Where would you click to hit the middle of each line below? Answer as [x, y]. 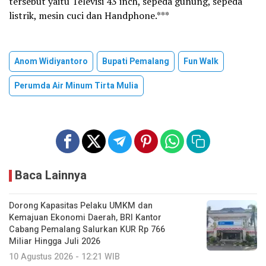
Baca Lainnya [51, 176]
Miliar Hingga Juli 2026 [55, 242]
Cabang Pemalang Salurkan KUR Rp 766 [87, 230]
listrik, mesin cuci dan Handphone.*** [89, 16]
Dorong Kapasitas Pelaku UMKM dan [81, 206]
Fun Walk [201, 62]
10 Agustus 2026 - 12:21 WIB [64, 257]
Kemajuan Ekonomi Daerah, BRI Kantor [85, 218]
